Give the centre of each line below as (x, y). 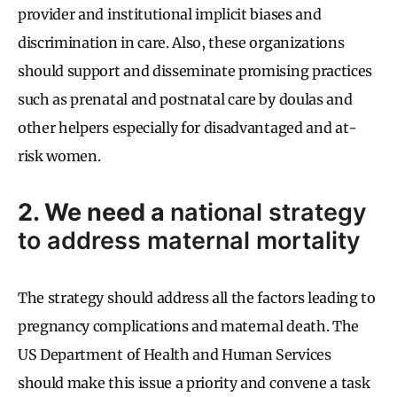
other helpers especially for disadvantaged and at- (187, 127)
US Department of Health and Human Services (175, 354)
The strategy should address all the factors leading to (197, 297)
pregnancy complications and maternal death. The (188, 326)
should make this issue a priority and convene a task (194, 382)
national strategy (269, 212)
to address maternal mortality (189, 240)
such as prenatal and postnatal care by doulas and (185, 99)
